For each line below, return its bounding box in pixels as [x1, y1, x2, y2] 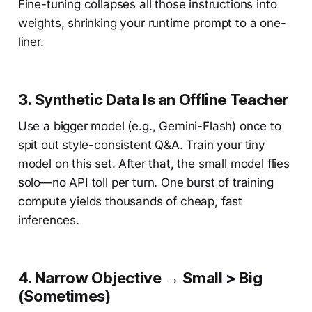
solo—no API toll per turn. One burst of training [17, 175, 274, 189]
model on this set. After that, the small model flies [17, 156, 290, 171]
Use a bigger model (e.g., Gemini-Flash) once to [17, 118, 281, 133]
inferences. [17, 212, 79, 227]
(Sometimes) [17, 286, 111, 305]
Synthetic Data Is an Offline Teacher [34, 90, 289, 109]
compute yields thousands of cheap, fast [17, 194, 243, 208]
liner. [17, 34, 44, 49]
